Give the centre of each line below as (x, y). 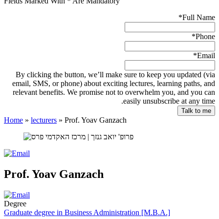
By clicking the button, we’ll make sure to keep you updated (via (115, 75)
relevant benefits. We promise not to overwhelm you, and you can (114, 92)
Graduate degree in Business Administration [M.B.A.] (87, 213)
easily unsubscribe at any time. (169, 101)
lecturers (44, 120)
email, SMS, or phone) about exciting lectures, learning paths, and (114, 84)
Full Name (199, 18)
